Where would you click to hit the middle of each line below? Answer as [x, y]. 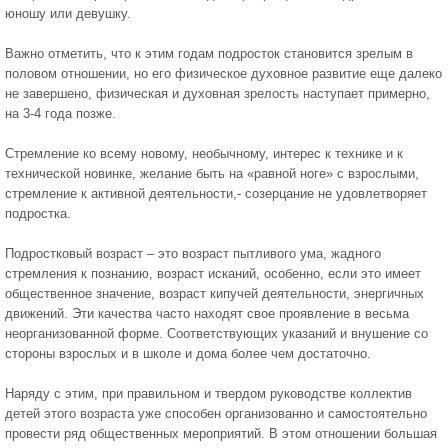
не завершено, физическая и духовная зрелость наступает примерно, [217, 93]
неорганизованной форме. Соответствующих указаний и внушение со [216, 333]
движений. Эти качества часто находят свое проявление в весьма [207, 313]
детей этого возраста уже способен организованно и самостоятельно [216, 413]
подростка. [38, 213]
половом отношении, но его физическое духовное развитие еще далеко [223, 73]
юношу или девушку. [68, 13]
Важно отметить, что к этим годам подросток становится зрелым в [209, 53]
